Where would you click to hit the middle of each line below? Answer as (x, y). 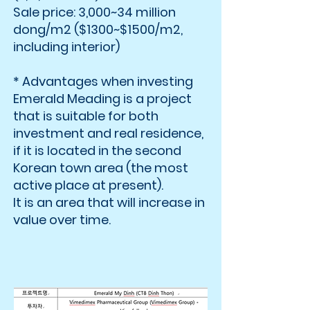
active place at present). (88, 185)
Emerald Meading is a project (102, 99)
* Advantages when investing (103, 81)
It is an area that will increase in (109, 202)
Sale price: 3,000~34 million (94, 12)
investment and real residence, (108, 133)
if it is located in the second (97, 151)
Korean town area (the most (101, 168)
